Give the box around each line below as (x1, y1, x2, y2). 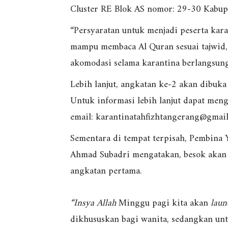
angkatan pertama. (70, 163, 141, 180)
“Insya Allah (70, 195, 119, 212)
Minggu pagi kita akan (119, 195, 211, 212)
